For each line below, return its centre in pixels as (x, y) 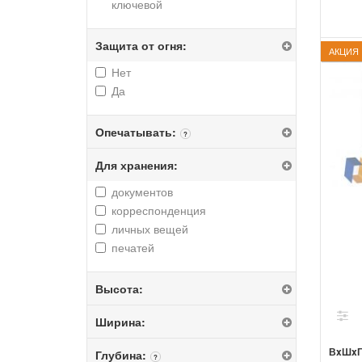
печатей (133, 247)
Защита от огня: (141, 45)
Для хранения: (137, 165)
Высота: (119, 288)
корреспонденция (159, 210)
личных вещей (150, 229)
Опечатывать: (136, 132)
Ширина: (120, 322)
